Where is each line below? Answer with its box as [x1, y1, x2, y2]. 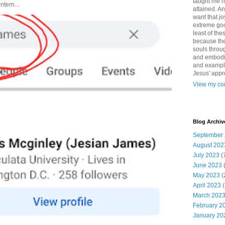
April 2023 [193, 182, 221, 189]
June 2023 [193, 162, 222, 169]
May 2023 [193, 172, 220, 179]
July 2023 [193, 152, 219, 159]
